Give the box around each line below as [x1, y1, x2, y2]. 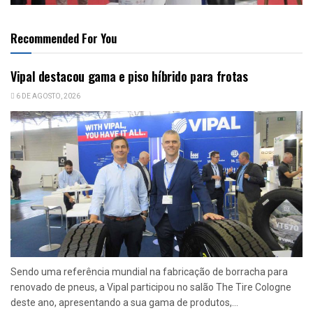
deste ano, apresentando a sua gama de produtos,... [10, 296, 238, 308]
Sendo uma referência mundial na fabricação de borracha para [10, 265, 288, 277]
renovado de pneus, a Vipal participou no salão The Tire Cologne [10, 281, 291, 293]
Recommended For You [10, 29, 117, 47]
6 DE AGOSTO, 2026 [15, 91, 80, 101]
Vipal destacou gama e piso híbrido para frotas [10, 66, 248, 85]
